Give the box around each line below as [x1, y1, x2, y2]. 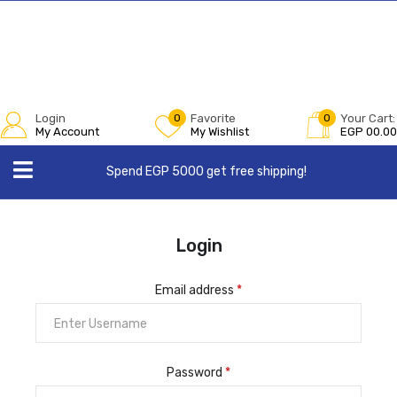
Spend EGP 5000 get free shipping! [105, 164, 307, 179]
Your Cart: [340, 112, 395, 125]
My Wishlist [191, 125, 249, 138]
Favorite [191, 112, 236, 125]
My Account [35, 125, 99, 138]
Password [167, 365, 225, 380]
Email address [155, 283, 237, 298]
